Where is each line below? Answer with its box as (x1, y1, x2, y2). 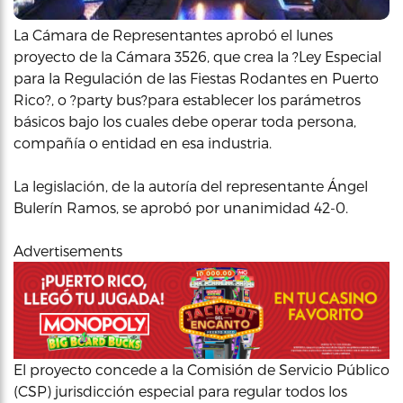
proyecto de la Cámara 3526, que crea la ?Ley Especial (13, 48, 381, 65)
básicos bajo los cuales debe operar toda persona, (13, 112, 356, 130)
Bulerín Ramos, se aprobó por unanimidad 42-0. (13, 199, 348, 216)
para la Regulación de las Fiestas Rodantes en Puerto (13, 69, 379, 86)
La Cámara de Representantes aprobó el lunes (13, 26, 333, 43)
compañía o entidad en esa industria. (13, 134, 272, 151)
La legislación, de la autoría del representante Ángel (13, 177, 368, 194)
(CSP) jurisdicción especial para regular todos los (13, 381, 347, 399)
